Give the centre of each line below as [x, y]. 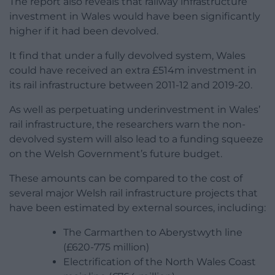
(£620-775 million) [106, 247]
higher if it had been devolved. [84, 31]
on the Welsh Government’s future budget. [116, 154]
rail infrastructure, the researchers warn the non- [127, 125]
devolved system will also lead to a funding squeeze [136, 139]
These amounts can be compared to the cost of [126, 179]
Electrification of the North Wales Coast [160, 262]
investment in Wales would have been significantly [135, 17]
